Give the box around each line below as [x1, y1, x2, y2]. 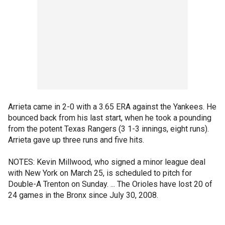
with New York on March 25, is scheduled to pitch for [8, 168, 192, 178]
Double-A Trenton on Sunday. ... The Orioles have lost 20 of [8, 179, 212, 189]
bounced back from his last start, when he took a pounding [8, 113, 211, 123]
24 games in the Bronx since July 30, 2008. [8, 190, 158, 200]
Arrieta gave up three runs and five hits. [8, 135, 144, 145]
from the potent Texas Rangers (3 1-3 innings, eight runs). [8, 124, 209, 134]
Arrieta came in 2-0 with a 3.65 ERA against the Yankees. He [8, 102, 216, 111]
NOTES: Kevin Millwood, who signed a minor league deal [8, 157, 205, 167]
